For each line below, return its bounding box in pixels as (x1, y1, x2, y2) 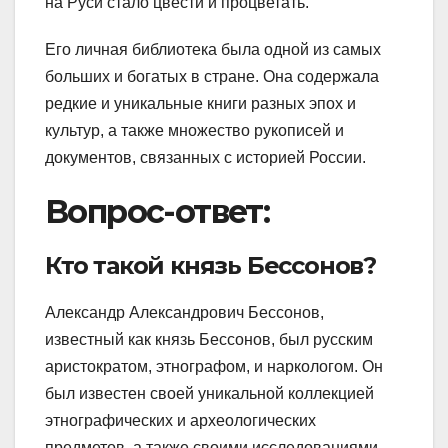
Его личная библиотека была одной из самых (45, 41, 381, 59)
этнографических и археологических (45, 412, 316, 430)
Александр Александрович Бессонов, (45, 304, 324, 322)
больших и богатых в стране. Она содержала (45, 68, 379, 86)
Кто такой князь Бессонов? (45, 251, 376, 281)
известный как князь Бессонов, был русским (45, 331, 373, 349)
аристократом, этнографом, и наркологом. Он (45, 358, 383, 376)
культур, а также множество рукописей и (45, 122, 344, 140)
